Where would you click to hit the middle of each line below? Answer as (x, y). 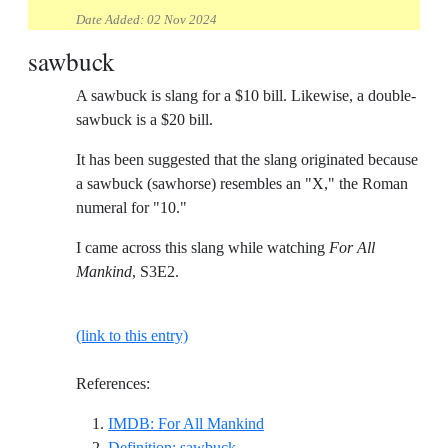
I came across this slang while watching (202, 248)
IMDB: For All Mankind (186, 424)
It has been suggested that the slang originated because (247, 160)
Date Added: (111, 20)
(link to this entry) (132, 336)
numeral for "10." (131, 208)
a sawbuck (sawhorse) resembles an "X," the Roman (242, 184)
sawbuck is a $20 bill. (144, 120)
